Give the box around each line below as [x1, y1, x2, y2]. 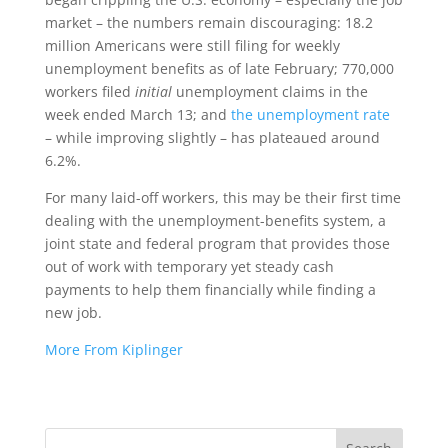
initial [134, 82, 172, 101]
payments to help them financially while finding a [44, 280, 376, 299]
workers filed [44, 82, 135, 101]
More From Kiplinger [44, 340, 183, 359]
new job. [44, 303, 102, 322]
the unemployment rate [230, 105, 390, 124]
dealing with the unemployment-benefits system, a [44, 211, 386, 230]
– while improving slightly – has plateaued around [44, 128, 380, 147]
